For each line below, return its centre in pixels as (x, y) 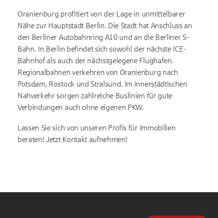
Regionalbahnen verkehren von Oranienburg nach (98, 72)
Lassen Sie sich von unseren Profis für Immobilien (97, 127)
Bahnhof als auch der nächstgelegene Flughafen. (96, 60)
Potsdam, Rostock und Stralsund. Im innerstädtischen (102, 84)
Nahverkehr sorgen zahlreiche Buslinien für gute (95, 95)
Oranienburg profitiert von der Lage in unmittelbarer (101, 14)
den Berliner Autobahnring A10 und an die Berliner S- (103, 37)
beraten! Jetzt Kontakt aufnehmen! (73, 139)
